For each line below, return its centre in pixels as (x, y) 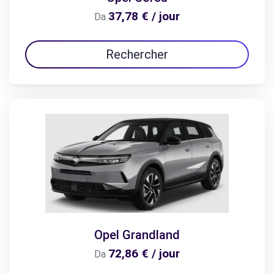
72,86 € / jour (144, 254)
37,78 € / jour (144, 16)
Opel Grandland (137, 235)
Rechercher (137, 54)
